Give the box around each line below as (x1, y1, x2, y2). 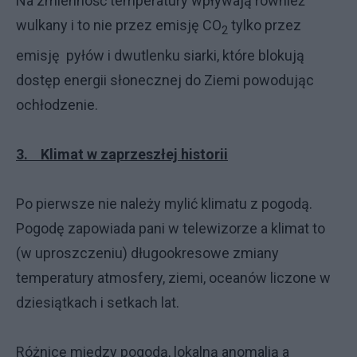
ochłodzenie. (16, 96, 98, 113)
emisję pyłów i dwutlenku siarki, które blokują (16, 46, 304, 64)
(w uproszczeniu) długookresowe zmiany (16, 244, 279, 261)
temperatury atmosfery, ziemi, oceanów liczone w (16, 269, 331, 286)
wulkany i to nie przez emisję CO (16, 17, 222, 34)
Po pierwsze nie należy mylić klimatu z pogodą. (16, 194, 312, 212)
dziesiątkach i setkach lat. (16, 293, 179, 311)
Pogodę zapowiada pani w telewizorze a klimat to (16, 219, 325, 237)
